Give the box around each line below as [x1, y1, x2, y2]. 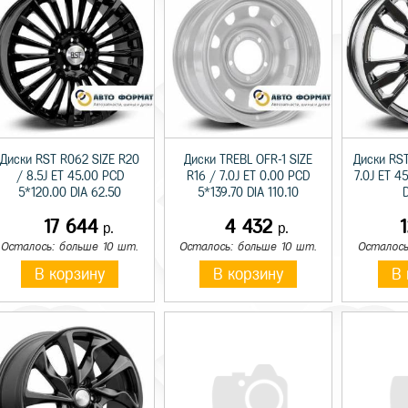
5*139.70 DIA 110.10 [197, 186, 299, 200]
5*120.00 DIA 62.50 [18, 186, 122, 200]
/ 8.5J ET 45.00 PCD [15, 169, 124, 184]
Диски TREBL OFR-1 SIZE [183, 153, 312, 168]
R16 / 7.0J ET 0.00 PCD [186, 169, 310, 184]
